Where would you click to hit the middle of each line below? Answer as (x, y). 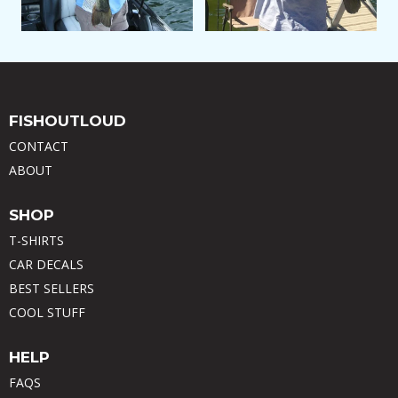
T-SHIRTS (36, 241)
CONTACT (39, 147)
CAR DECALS (46, 265)
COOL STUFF (47, 313)
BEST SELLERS (52, 289)
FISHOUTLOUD (68, 121)
